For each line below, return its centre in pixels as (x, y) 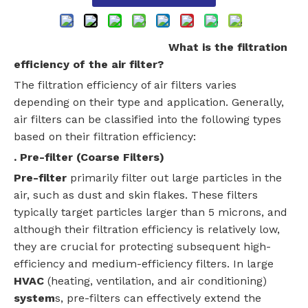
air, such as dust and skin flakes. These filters (136, 195)
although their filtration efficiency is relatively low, (147, 230)
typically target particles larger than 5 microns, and (151, 212)
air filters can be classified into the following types (147, 120)
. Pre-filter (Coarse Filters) (89, 157)
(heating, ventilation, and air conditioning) (155, 281)
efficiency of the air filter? (89, 65)
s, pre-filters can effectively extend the (158, 298)
